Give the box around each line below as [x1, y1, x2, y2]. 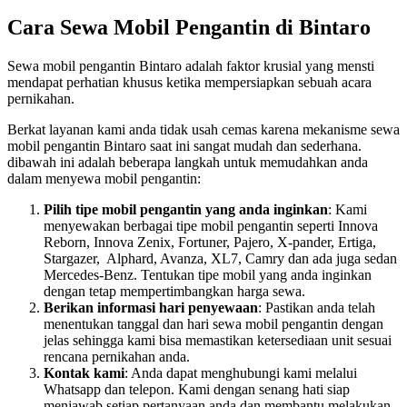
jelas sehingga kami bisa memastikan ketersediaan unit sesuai [44, 333, 392, 349]
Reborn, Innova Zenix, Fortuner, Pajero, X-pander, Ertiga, [44, 234, 376, 251]
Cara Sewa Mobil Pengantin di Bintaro [7, 15, 371, 40]
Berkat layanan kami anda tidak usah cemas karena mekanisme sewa [7, 122, 400, 138]
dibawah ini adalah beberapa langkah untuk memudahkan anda [7, 154, 368, 171]
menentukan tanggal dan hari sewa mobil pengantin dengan [44, 316, 383, 333]
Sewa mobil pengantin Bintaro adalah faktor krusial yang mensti [7, 58, 374, 74]
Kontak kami [44, 365, 124, 382]
